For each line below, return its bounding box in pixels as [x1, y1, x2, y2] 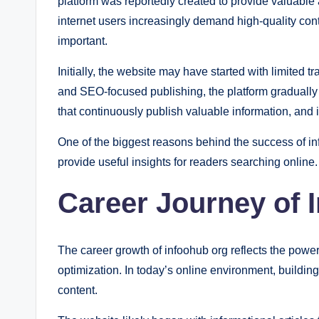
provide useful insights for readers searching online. [58, 156, 318, 168]
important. [58, 35, 108, 47]
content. [58, 284, 98, 296]
